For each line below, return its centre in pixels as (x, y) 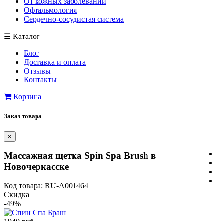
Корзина (27, 97)
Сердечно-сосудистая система (74, 19)
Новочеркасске (36, 167)
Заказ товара (23, 116)
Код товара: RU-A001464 (46, 186)
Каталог (26, 37)
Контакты (40, 80)
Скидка (17, 195)
